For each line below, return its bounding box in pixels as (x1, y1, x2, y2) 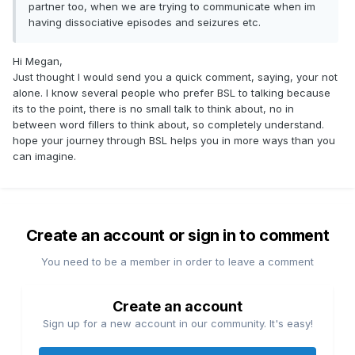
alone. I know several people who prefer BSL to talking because (13, 86, 330, 100)
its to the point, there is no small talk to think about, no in (13, 102, 294, 116)
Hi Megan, (13, 55, 66, 68)
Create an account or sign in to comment (25, 226, 330, 246)
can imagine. (13, 150, 76, 163)
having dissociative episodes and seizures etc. (29, 16, 264, 29)
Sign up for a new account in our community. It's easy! (42, 317, 313, 330)
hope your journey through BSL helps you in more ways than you (13, 134, 335, 147)
